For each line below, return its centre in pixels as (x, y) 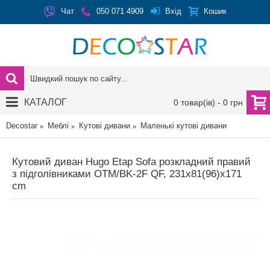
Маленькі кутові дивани (184, 126)
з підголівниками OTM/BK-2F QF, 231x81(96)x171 (127, 174)
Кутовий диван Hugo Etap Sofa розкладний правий (131, 162)
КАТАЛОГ (46, 102)
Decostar (22, 126)
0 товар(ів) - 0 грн (208, 102)
